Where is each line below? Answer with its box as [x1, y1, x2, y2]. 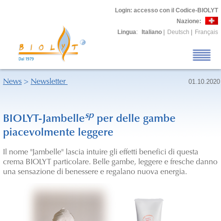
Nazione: [177, 18, 201, 25]
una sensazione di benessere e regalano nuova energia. [3, 168, 187, 177]
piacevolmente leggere [3, 128, 113, 139]
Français [195, 29, 218, 36]
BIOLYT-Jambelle [3, 114, 85, 125]
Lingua [117, 29, 136, 36]
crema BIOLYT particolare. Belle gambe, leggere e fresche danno [3, 158, 218, 167]
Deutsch [167, 29, 189, 36]
